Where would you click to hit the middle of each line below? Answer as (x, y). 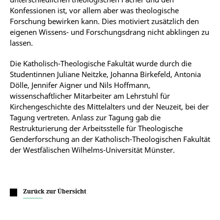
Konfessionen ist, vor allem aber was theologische (94, 10)
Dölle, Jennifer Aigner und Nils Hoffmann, (80, 85)
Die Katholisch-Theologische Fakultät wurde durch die (101, 63)
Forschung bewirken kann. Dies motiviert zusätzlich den (104, 21)
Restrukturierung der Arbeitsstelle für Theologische (96, 128)
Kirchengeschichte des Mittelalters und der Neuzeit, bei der (109, 107)
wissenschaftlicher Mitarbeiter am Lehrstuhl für (90, 96)
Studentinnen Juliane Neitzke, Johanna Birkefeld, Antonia (105, 74)
